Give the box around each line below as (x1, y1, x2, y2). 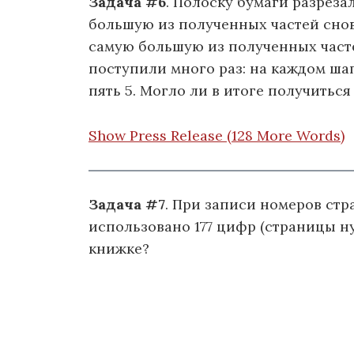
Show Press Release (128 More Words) (88, 126, 345, 145)
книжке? (88, 239, 149, 258)
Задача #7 (88, 195, 165, 214)
